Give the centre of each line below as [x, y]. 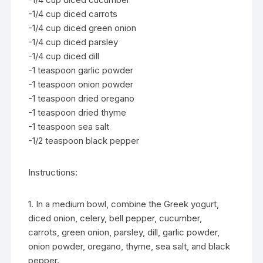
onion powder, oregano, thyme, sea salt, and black [129, 246]
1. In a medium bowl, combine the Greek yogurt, [124, 204]
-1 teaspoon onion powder [81, 84]
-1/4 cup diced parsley [73, 42]
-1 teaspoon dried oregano [82, 98]
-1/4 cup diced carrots [73, 14]
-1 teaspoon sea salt [69, 127]
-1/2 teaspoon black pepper [84, 141]
